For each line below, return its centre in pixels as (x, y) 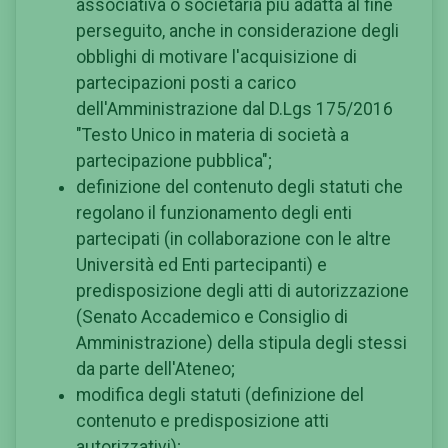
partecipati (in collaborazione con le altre (233, 239)
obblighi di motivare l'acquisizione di (216, 57)
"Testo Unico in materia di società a (212, 135)
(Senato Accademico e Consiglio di (212, 317)
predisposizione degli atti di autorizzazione (242, 291)
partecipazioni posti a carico (186, 83)
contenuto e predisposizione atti (202, 421)
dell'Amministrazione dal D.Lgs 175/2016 (234, 109)
